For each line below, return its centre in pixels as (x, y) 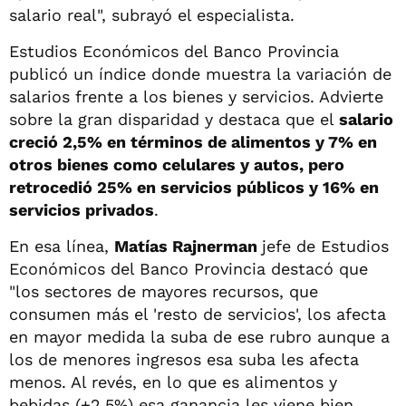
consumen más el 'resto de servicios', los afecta (198, 314)
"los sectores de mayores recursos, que (164, 291)
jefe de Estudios (325, 246)
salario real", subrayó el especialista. (152, 14)
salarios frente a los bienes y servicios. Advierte (196, 96)
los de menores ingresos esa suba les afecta (184, 359)
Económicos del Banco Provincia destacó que (188, 268)
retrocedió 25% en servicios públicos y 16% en (194, 187)
